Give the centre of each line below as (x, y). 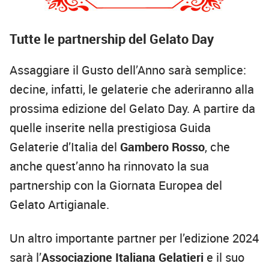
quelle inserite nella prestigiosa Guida (110, 128)
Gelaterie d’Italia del (65, 147)
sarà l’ (26, 258)
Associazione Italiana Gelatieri (124, 258)
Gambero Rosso (162, 147)
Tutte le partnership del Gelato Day (112, 39)
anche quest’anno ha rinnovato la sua (109, 166)
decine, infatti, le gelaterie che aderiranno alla (132, 89)
